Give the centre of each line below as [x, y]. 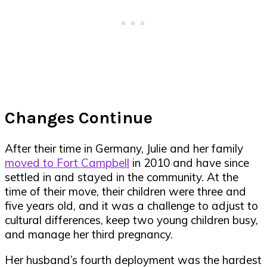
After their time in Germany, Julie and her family [124, 149]
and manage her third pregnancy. [90, 235]
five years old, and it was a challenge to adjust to [131, 206]
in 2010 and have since [189, 163]
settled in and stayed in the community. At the [122, 177]
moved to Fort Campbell [67, 163]
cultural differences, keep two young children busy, [131, 220]
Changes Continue [81, 117]
